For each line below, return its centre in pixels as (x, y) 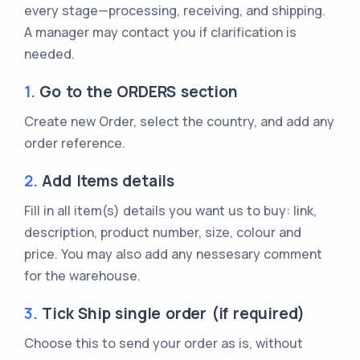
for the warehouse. (82, 275)
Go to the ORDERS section (136, 91)
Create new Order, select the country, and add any (179, 121)
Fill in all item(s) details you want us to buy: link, (170, 210)
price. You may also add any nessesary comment (173, 254)
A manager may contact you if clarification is (160, 32)
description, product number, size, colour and (163, 232)
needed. (49, 53)
